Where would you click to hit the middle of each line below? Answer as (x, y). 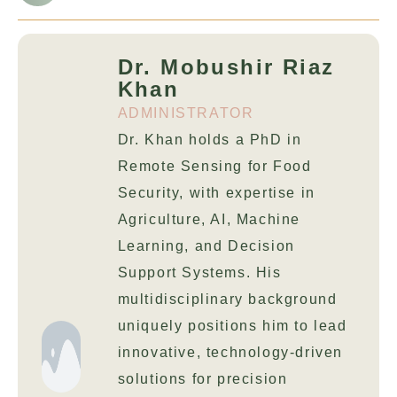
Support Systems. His (199, 272)
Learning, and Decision (206, 245)
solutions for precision (202, 378)
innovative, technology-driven (230, 352)
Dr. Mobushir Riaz (226, 66)
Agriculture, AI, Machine (209, 219)
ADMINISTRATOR (186, 113)
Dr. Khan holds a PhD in (210, 139)
